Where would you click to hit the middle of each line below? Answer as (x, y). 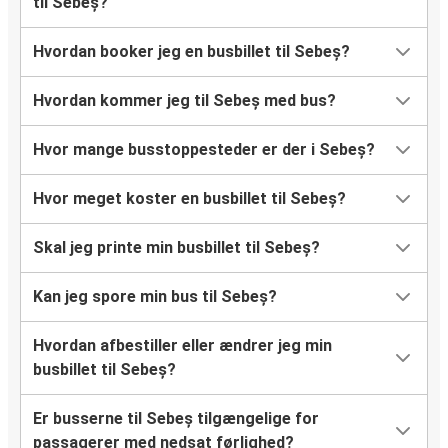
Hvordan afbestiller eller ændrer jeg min (182, 346)
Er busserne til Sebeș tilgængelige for (176, 419)
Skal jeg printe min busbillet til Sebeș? (176, 248)
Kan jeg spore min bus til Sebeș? (155, 297)
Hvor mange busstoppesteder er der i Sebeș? (204, 150)
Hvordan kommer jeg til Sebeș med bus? (184, 101)
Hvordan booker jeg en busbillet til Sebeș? (191, 52)
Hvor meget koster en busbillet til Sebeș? (189, 199)
